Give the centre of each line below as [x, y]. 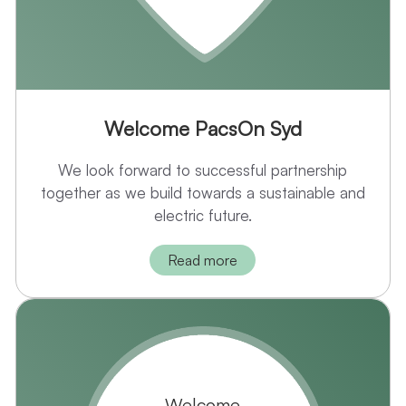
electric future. [203, 216]
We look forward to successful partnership [203, 170]
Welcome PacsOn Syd [203, 129]
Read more [203, 261]
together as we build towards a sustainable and [203, 193]
